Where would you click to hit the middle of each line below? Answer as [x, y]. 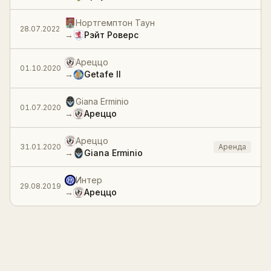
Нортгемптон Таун [115, 23]
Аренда [232, 147]
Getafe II [103, 74]
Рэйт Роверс [111, 35]
